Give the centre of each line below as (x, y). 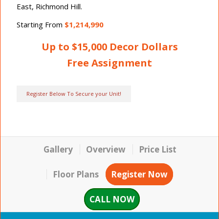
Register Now (139, 175)
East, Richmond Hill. (50, 7)
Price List (158, 150)
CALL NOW (112, 199)
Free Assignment (109, 63)
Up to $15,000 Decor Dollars (109, 47)
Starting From (41, 25)
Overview (106, 150)
